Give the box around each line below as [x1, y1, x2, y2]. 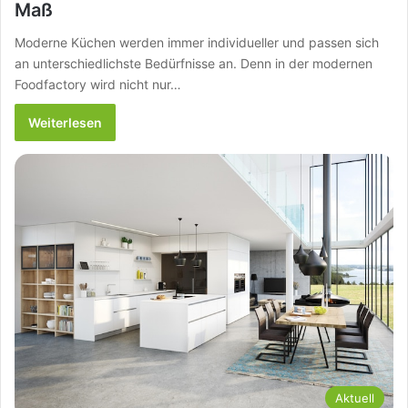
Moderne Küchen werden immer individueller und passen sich [15, 34, 379, 50]
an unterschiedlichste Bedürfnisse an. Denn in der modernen [15, 55, 372, 71]
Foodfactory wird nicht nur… [15, 76, 181, 92]
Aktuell [335, 391, 374, 406]
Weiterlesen [28, 114, 102, 130]
